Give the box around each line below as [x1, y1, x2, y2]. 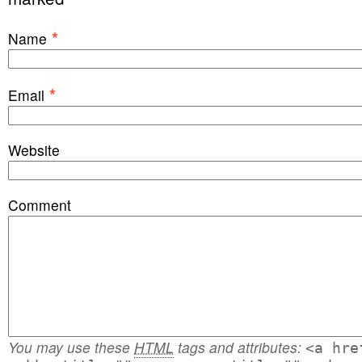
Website [8, 140, 60, 160]
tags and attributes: [174, 337, 301, 357]
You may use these [8, 337, 134, 357]
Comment [8, 195, 71, 215]
